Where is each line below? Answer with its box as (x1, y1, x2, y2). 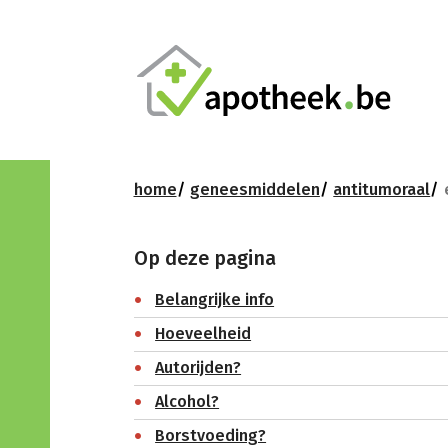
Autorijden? (155, 358, 242, 378)
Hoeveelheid (155, 324, 252, 344)
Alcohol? (155, 392, 220, 412)
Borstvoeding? (155, 426, 267, 446)
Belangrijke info (155, 290, 275, 310)
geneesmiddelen (189, 179, 320, 199)
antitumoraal (333, 179, 431, 199)
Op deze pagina (133, 245, 276, 270)
